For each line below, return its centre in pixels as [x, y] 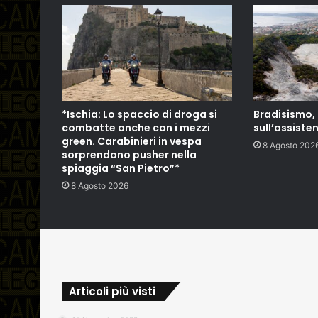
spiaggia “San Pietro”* [121, 169]
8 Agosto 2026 [100, 186]
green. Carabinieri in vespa [132, 142]
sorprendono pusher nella [129, 155]
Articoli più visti [112, 292]
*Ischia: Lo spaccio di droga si [139, 115]
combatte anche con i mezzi [136, 128]
